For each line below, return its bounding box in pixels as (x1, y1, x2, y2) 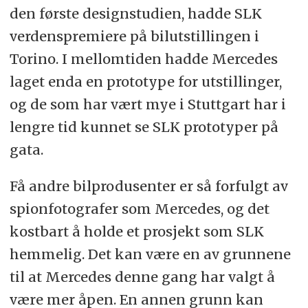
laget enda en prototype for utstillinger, (9, 72, 282, 90)
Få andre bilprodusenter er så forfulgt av (9, 177, 288, 195)
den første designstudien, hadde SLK (9, 4, 262, 22)
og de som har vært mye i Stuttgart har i (9, 95, 286, 113)
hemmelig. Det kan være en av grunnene (9, 245, 291, 263)
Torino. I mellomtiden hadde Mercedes (9, 49, 278, 67)
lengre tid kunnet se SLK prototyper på (9, 118, 278, 135)
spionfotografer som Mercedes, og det (9, 199, 269, 217)
